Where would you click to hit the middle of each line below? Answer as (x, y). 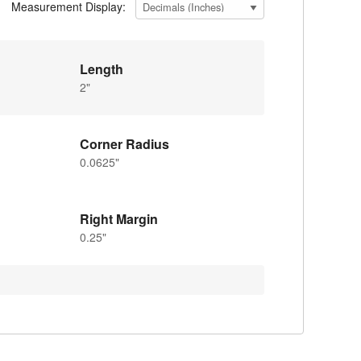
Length (101, 68)
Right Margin (118, 218)
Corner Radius (124, 143)
